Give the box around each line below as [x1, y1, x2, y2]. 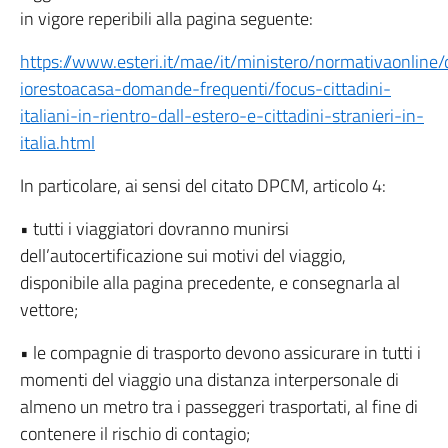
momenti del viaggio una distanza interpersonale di [20, 366, 399, 393]
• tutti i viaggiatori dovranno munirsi [20, 215, 289, 242]
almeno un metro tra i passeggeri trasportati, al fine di [20, 393, 418, 420]
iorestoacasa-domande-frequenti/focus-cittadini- [20, 75, 391, 102]
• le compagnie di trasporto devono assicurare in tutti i [20, 339, 421, 366]
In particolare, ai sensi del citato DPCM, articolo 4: [20, 172, 386, 199]
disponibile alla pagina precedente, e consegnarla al [20, 269, 400, 296]
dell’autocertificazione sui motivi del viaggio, [20, 242, 346, 269]
